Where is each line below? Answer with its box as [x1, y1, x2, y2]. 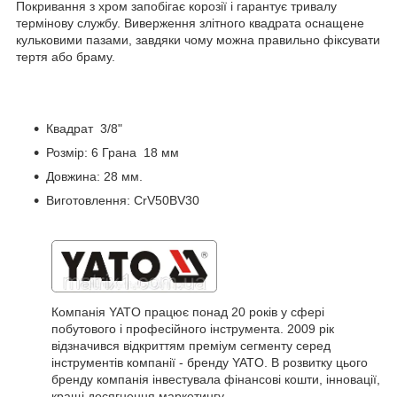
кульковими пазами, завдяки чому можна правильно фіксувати [16, 32, 380, 47]
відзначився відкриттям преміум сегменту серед [51, 338, 331, 353]
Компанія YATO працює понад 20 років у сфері [51, 304, 324, 319]
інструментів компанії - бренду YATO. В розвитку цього [51, 354, 368, 370]
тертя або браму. [16, 49, 119, 64]
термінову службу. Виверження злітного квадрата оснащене [16, 15, 364, 30]
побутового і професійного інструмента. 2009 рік [51, 321, 334, 336]
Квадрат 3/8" [46, 121, 122, 136]
